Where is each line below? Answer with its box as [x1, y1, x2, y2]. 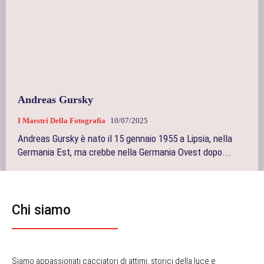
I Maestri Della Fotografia [18, 116, 105, 126]
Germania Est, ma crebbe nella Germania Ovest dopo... [18, 146, 231, 159]
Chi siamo [12, 202, 71, 219]
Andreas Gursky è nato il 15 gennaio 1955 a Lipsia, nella [18, 133, 232, 145]
